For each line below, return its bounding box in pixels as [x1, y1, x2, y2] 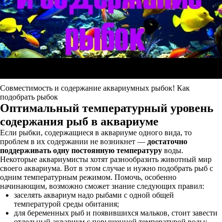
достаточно [147, 137, 187, 146]
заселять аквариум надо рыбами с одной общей [14, 191, 174, 199]
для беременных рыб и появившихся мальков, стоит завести [14, 209, 218, 217]
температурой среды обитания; [14, 200, 119, 208]
